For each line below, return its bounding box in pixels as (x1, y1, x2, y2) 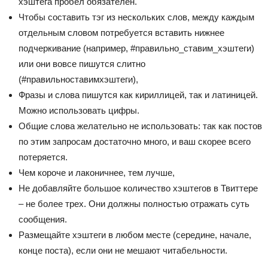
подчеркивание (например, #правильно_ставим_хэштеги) (19, 43, 254, 53)
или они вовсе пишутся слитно (19, 59, 145, 69)
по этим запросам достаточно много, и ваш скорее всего (19, 136, 251, 147)
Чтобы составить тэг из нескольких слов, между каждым (19, 12, 254, 22)
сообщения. (19, 214, 67, 224)
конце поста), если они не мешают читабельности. (19, 245, 227, 255)
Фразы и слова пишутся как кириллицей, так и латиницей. (19, 90, 258, 100)
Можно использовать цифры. (19, 105, 139, 115)
